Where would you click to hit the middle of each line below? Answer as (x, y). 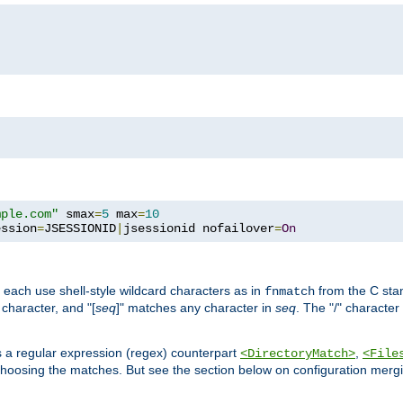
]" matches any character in (196, 307)
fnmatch (290, 291)
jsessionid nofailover (199, 228)
